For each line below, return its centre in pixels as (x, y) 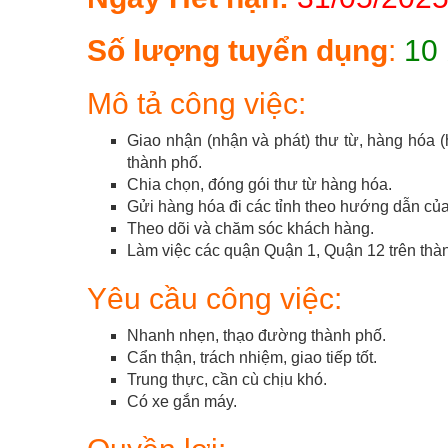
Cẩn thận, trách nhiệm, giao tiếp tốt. (252, 358)
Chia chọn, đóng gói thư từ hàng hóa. (259, 185)
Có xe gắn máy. (182, 402)
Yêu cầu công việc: (214, 299)
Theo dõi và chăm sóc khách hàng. (250, 229)
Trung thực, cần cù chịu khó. (227, 380)
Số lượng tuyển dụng (237, 51)
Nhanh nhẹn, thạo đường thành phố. (256, 336)
